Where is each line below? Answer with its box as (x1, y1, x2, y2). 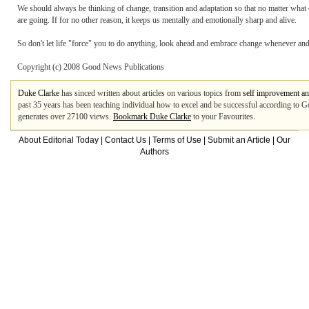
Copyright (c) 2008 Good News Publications (17, 62, 164, 72)
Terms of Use (152, 135, 201, 145)
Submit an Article (208, 135, 270, 145)
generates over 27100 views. (18, 112, 113, 121)
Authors (140, 147, 169, 157)
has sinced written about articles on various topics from (59, 88, 243, 98)
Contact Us (105, 135, 146, 145)
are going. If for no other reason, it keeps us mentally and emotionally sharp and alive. (17, 15, 297, 25)
